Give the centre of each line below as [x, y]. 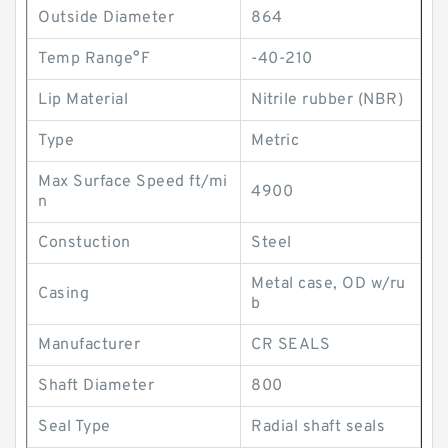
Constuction [84, 243]
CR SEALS [290, 345]
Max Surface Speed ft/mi [133, 182]
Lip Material [83, 100]
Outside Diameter [106, 18]
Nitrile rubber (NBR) [327, 100]
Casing [63, 294]
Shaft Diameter [96, 386]
